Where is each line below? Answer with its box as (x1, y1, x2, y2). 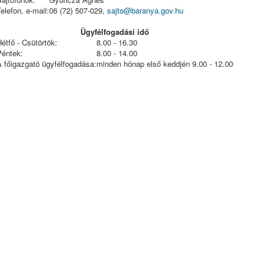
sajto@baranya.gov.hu (107, 5, 183, 16)
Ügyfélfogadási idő (80, 26, 149, 37)
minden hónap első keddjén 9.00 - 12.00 (96, 58, 233, 69)
